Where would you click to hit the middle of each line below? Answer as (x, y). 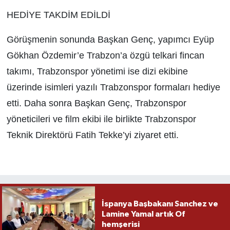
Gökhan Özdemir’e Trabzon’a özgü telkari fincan (105, 55)
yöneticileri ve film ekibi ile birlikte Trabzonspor (101, 119)
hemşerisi (120, 224)
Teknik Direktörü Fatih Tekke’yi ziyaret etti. (92, 135)
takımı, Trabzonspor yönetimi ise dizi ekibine (97, 71)
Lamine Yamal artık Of (143, 214)
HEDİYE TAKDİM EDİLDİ (58, 15)
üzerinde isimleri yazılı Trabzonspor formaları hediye (113, 87)
